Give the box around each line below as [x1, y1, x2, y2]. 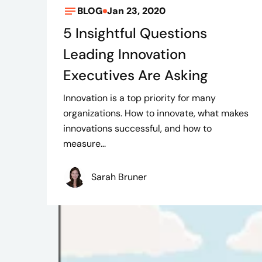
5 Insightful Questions [63, 24, 207, 43]
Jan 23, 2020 [107, 5, 166, 18]
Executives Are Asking [63, 66, 208, 85]
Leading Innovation [63, 45, 186, 64]
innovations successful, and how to [63, 122, 212, 135]
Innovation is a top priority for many [63, 92, 216, 105]
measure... [63, 137, 106, 150]
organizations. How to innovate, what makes [63, 107, 249, 120]
